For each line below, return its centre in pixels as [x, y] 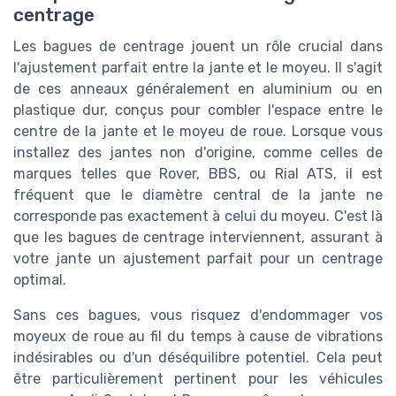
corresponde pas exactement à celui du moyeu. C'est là [198, 217]
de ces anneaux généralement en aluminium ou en [198, 89]
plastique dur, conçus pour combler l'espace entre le [198, 110]
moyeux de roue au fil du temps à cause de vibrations [198, 337]
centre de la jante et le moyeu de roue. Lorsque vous [198, 132]
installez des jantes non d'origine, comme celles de [198, 153]
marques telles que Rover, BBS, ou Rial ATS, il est [198, 174]
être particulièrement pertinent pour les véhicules [198, 379]
